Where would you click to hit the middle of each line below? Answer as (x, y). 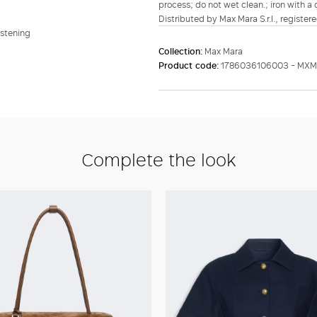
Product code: (190, 65)
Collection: (181, 51)
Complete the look (158, 159)
